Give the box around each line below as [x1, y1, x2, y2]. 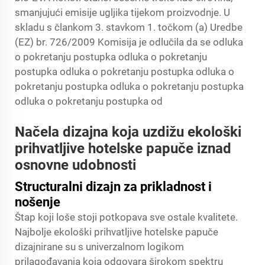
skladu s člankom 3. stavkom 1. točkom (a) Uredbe [15, 21, 243, 33]
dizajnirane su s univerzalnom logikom [15, 241, 184, 253]
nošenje [15, 195, 60, 209]
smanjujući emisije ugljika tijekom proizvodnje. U [15, 7, 230, 18]
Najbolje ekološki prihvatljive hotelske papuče [15, 226, 218, 238]
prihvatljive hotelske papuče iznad [15, 140, 231, 157]
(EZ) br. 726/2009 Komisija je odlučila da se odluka [15, 36, 243, 48]
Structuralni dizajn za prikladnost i [15, 179, 212, 194]
